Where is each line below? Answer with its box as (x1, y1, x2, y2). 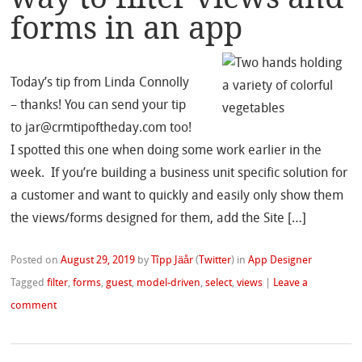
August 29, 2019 (61, 255, 136, 267)
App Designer (248, 255, 313, 267)
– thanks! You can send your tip (11, 99, 187, 113)
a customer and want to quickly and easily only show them (11, 190, 344, 204)
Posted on (11, 255, 61, 267)
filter (47, 278, 69, 289)
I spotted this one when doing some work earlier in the (11, 145, 322, 158)
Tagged (11, 278, 48, 289)
